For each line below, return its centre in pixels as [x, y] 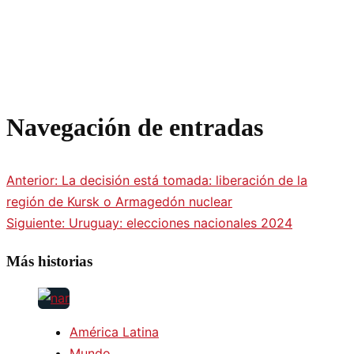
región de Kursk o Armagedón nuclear [119, 201]
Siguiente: [38, 222]
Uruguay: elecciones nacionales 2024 [181, 222]
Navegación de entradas [135, 128]
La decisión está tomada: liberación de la [185, 180]
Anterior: [34, 180]
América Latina [114, 332]
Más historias [49, 261]
